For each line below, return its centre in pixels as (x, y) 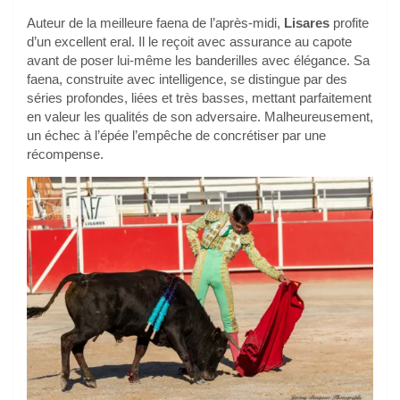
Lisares (308, 23)
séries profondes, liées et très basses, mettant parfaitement (199, 98)
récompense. (65, 154)
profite (351, 23)
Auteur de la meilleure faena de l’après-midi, (155, 23)
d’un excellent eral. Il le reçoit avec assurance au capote (189, 42)
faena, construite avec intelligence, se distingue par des (187, 79)
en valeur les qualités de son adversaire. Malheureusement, (200, 117)
